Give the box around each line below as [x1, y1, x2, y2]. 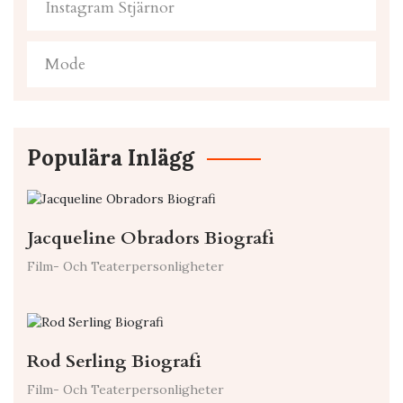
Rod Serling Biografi [27, 349, 201, 374]
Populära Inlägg [27, 144, 194, 173]
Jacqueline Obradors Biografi [27, 226, 274, 251]
